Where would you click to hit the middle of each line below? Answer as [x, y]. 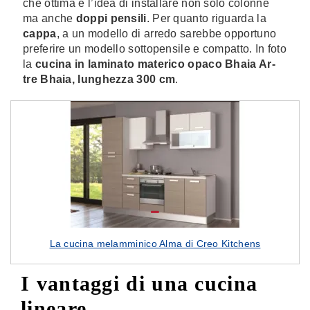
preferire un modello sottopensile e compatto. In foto [155, 49]
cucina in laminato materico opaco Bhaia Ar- [155, 64]
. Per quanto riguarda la [206, 18]
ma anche [49, 18]
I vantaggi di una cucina [139, 283]
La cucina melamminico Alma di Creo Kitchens [155, 244]
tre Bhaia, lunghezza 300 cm [99, 79]
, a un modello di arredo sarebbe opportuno [166, 34]
